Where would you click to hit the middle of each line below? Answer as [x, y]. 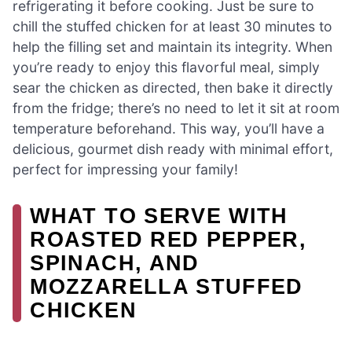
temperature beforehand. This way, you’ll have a [169, 128]
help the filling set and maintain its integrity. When [172, 46]
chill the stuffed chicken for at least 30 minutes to [172, 26]
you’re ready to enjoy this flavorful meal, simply [166, 67]
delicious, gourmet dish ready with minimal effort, [173, 148]
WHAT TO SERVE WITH [159, 215]
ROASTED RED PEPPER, [169, 239]
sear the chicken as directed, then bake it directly [173, 87]
